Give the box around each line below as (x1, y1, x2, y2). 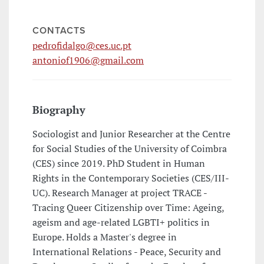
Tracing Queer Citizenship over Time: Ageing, (32, 201, 224, 214)
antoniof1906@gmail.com (32, 54, 144, 67)
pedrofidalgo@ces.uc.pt (32, 39, 131, 52)
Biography (32, 103, 85, 117)
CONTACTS (32, 25, 86, 37)
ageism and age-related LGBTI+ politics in (32, 216, 210, 229)
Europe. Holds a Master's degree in (32, 230, 177, 244)
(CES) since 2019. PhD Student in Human (32, 157, 205, 170)
